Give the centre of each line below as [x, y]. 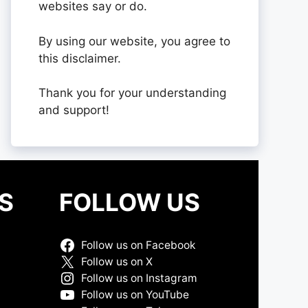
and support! [74, 110]
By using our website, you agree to [134, 41]
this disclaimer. [80, 58]
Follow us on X [117, 262]
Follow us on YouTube [135, 295]
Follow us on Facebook [138, 245]
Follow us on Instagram [139, 278]
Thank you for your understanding [132, 93]
